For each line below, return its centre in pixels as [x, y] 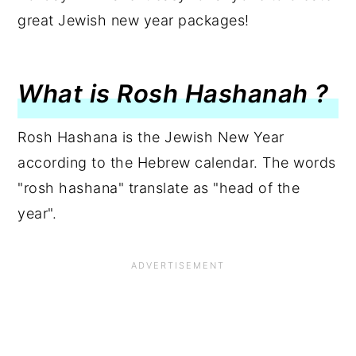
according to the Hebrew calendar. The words [177, 163]
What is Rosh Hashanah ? [173, 93]
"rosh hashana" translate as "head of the [159, 188]
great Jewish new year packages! [133, 20]
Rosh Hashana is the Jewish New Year [151, 137]
